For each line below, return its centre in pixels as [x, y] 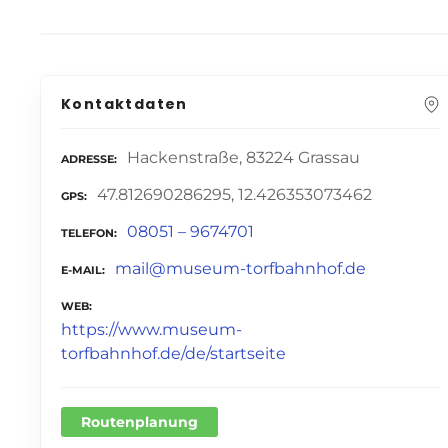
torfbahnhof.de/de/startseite [173, 353]
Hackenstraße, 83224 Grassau [243, 158]
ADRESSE [87, 159]
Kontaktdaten [124, 104]
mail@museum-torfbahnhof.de [240, 268]
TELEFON [87, 232]
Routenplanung [139, 422]
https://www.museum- [151, 329]
